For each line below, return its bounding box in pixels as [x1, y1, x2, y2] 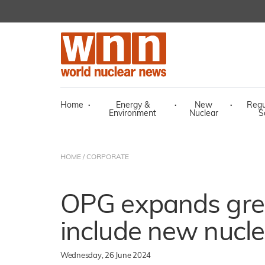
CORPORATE [86, 154, 129, 161]
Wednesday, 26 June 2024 [60, 252, 151, 260]
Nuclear [189, 109, 218, 118]
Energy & [115, 101, 150, 110]
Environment [109, 109, 156, 118]
